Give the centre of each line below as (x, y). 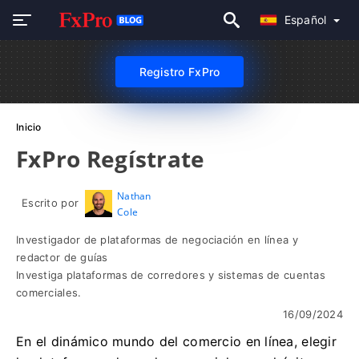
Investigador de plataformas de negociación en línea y (157, 240)
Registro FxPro (179, 72)
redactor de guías (62, 257)
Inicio (29, 127)
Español (307, 20)
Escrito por (50, 203)
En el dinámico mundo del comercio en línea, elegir (176, 341)
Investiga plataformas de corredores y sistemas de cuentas (171, 275)
